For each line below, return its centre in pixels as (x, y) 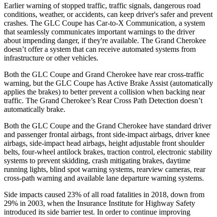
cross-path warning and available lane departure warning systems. (104, 178)
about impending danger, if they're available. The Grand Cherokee (105, 40)
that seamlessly (28, 31)
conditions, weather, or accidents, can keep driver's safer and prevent (108, 14)
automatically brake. (35, 109)
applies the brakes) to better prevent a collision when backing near (104, 92)
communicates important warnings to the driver (123, 31)
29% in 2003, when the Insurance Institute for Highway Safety (100, 203)
